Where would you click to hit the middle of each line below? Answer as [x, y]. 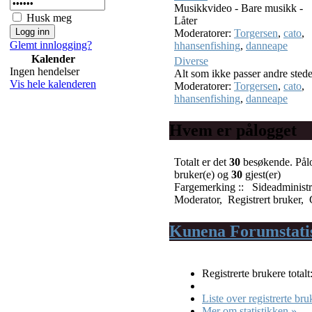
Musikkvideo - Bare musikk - [239, 8]
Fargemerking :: [210, 187]
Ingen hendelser [45, 71]
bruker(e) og [201, 174]
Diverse [191, 61]
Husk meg [49, 18]
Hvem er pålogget [233, 130]
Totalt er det [200, 162]
